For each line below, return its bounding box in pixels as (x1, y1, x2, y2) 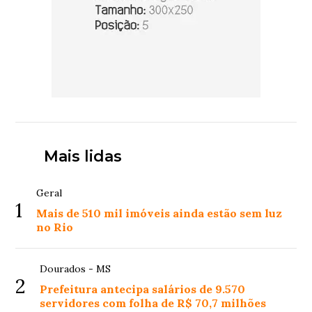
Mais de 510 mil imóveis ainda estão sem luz (36, 206, 283, 221)
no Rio (36, 220, 74, 235)
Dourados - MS (40, 263, 111, 276)
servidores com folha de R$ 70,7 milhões (40, 296, 267, 311)
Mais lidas (43, 147, 122, 166)
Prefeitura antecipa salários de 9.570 (40, 282, 246, 297)
